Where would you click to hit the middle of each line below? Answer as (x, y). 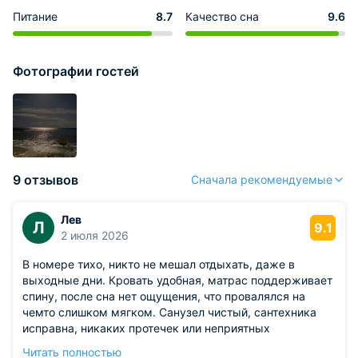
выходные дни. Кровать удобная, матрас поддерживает (177, 280)
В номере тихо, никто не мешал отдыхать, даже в (159, 264)
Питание (35, 16)
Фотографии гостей (76, 71)
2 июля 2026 (95, 235)
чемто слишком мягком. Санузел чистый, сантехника (169, 312)
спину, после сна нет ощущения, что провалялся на (164, 296)
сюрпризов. (54, 344)
